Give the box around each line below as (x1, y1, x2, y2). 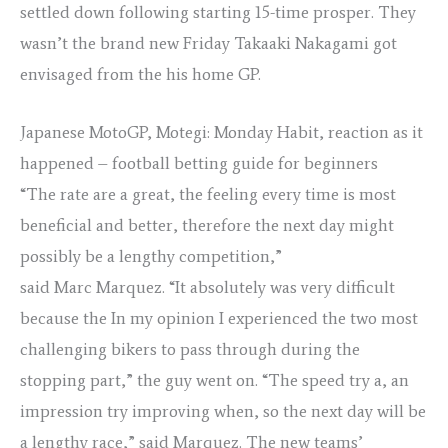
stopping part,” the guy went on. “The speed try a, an (20, 370, 409, 391)
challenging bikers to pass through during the (20, 339, 360, 360)
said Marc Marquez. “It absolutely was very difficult (20, 277, 395, 298)
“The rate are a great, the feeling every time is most (20, 184, 396, 205)
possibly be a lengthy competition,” (20, 246, 282, 267)
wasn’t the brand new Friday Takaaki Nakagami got (20, 33, 397, 54)
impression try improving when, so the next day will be (20, 401, 426, 422)
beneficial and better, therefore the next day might (20, 215, 394, 236)
